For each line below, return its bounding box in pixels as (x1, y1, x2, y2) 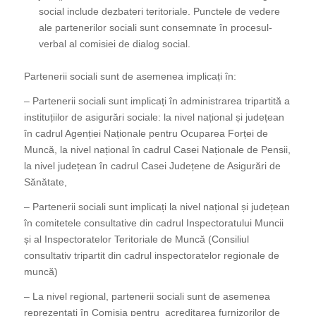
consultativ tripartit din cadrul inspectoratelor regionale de (23, 249, 279, 261)
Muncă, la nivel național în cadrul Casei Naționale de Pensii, (23, 144, 291, 156)
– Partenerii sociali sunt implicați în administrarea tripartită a (23, 95, 290, 107)
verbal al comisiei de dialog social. (38, 38, 190, 50)
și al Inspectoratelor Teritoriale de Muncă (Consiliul (23, 233, 249, 245)
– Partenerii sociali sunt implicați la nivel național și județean (23, 200, 290, 212)
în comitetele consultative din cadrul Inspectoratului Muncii (23, 217, 284, 229)
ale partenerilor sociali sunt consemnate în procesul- (38, 22, 272, 34)
